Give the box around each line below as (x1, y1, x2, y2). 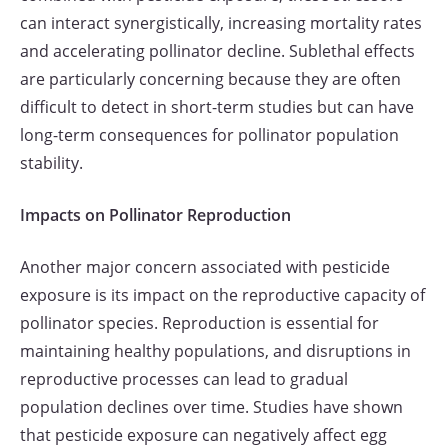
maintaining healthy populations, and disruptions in (20, 340, 411, 362)
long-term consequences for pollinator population (20, 124, 399, 146)
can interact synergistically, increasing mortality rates (20, 12, 422, 34)
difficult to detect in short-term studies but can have (20, 96, 414, 118)
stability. (20, 152, 83, 174)
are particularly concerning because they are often (20, 68, 401, 90)
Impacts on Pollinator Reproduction (20, 204, 291, 226)
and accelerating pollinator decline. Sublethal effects (20, 40, 415, 62)
